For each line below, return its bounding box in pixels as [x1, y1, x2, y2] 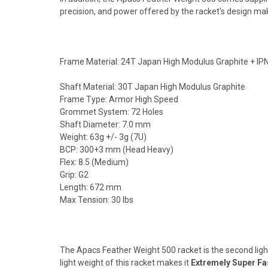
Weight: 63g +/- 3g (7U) [60, 132, 147, 142]
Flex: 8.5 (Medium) [60, 157, 129, 167]
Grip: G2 [60, 169, 89, 179]
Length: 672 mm [60, 182, 121, 192]
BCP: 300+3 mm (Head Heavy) [60, 144, 173, 154]
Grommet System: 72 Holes [60, 106, 163, 117]
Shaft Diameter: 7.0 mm [60, 119, 151, 129]
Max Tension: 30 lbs [60, 194, 133, 205]
